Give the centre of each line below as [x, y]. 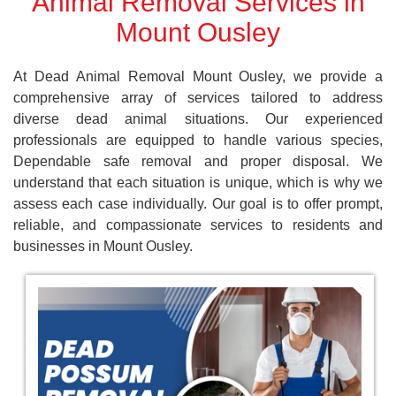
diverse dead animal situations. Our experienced [198, 118]
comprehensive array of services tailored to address [198, 97]
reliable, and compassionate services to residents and [198, 225]
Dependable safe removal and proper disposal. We [198, 161]
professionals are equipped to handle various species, [198, 140]
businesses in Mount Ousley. [103, 246]
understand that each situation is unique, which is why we [198, 182]
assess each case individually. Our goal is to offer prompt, [198, 203]
